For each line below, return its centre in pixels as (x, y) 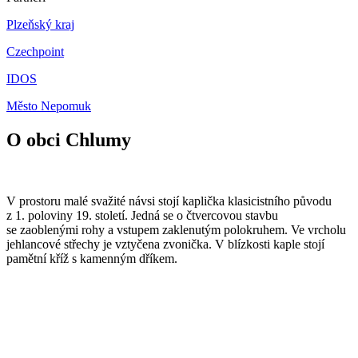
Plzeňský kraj (40, 25)
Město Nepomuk (49, 106)
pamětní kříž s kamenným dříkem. (92, 259)
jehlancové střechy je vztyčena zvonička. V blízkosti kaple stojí (165, 244)
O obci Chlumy (69, 140)
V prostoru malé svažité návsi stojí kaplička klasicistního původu (169, 201)
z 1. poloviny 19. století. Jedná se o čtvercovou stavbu (142, 215)
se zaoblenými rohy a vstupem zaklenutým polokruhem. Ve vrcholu (176, 230)
